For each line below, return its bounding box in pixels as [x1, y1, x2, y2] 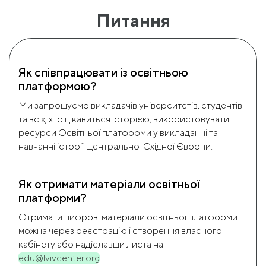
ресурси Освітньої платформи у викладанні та [18, 127, 218, 138]
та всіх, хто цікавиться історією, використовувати [18, 113, 229, 125]
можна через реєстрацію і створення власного [18, 225, 222, 236]
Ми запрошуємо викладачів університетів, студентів [18, 100, 242, 111]
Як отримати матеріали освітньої [18, 177, 199, 191]
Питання [96, 9, 170, 31]
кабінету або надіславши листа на [18, 239, 163, 250]
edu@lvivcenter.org [18, 252, 100, 264]
